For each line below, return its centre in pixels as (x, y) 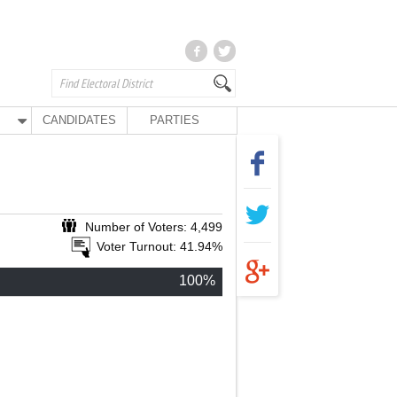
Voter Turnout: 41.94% (160, 246)
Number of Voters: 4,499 (154, 227)
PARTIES (174, 120)
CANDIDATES (79, 120)
